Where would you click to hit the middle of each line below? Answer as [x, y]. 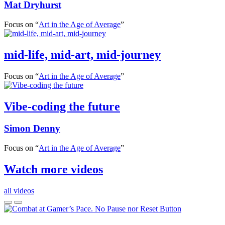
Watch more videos [53, 170]
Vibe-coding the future [62, 106]
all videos [19, 190]
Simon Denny [32, 129]
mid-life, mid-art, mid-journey [82, 54]
